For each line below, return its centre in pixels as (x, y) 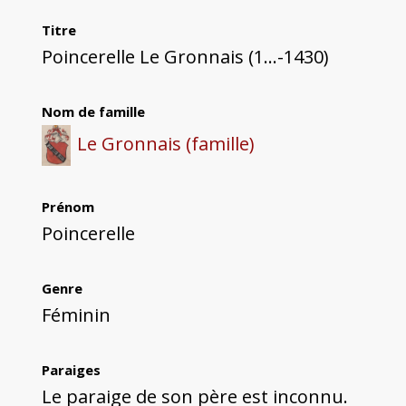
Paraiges (71, 370)
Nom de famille (93, 112)
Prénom (68, 207)
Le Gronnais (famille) (166, 144)
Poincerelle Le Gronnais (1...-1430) (185, 57)
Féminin (76, 315)
